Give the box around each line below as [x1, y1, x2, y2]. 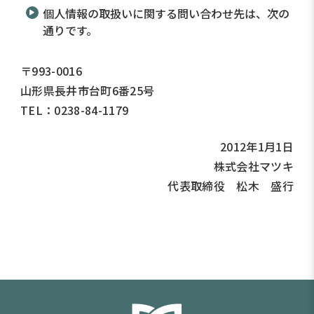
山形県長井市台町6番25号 [20, 81, 155, 99]
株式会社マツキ [213, 157, 294, 175]
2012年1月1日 [220, 137, 294, 155]
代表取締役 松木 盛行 [168, 177, 294, 194]
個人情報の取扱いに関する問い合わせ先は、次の [42, 4, 289, 22]
